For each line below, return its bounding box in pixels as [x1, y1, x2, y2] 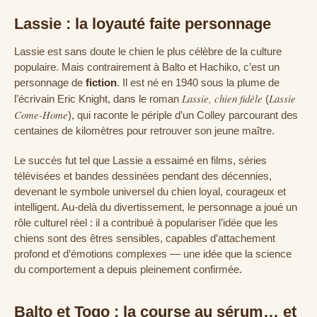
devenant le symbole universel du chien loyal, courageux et [14, 185, 286, 197]
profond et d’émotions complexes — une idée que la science [14, 248, 292, 260]
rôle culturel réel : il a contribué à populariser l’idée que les [14, 217, 278, 229]
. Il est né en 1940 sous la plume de [117, 76, 279, 88]
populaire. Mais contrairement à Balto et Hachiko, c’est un [14, 61, 279, 73]
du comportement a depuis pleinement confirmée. [14, 263, 242, 275]
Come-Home [14, 107, 68, 122]
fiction [86, 76, 117, 88]
